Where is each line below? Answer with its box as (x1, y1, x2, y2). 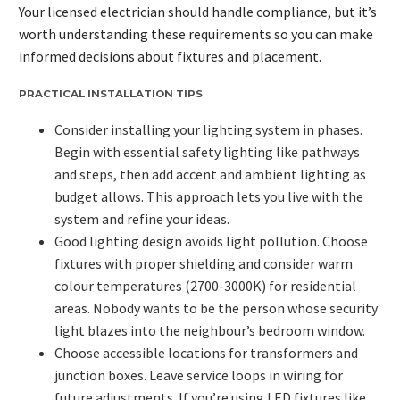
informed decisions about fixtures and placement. (19, 47, 321, 66)
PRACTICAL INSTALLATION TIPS (19, 87, 203, 100)
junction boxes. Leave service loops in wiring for (54, 365, 343, 384)
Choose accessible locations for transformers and (54, 343, 358, 362)
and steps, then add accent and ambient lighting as (54, 164, 366, 183)
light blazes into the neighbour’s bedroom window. (54, 321, 365, 339)
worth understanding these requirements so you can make (19, 25, 373, 44)
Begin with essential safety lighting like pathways (54, 142, 360, 161)
